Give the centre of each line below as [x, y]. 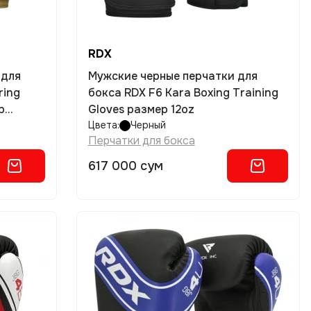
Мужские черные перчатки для [173, 76]
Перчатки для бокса [141, 141]
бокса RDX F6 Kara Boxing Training [183, 93]
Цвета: [103, 125]
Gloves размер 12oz [141, 109]
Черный [148, 125]
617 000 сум [125, 166]
